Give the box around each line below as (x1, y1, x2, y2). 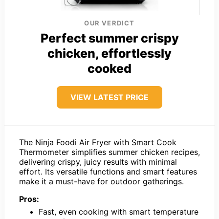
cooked (88, 61, 131, 76)
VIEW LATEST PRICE (70, 92, 149, 102)
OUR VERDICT (84, 19, 135, 27)
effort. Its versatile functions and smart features (19, 166, 197, 176)
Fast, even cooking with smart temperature (39, 206, 198, 217)
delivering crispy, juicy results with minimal (19, 156, 177, 167)
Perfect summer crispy (40, 30, 179, 45)
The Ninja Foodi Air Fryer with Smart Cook (19, 137, 176, 147)
